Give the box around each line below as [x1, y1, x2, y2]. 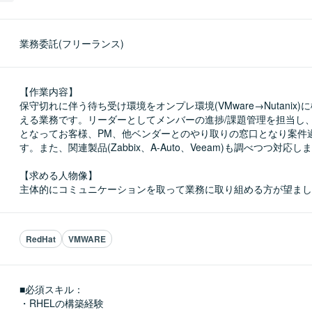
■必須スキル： [19, 282, 84, 296]
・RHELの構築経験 [19, 296, 104, 310]
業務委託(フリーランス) [19, 36, 124, 50]
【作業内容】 [19, 84, 78, 98]
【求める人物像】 [19, 168, 97, 182]
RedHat [26, 233, 56, 245]
